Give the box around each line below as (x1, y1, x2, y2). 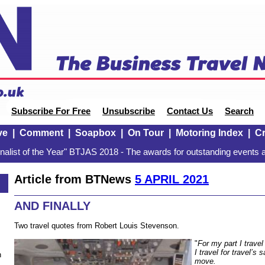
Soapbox (75, 128, 116, 138)
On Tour (127, 128, 164, 138)
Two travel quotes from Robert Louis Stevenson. (14, 221, 179, 230)
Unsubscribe (102, 106, 155, 116)
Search (225, 106, 254, 116)
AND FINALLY (14, 199, 91, 213)
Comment (19, 128, 63, 138)
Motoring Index (175, 128, 243, 138)
